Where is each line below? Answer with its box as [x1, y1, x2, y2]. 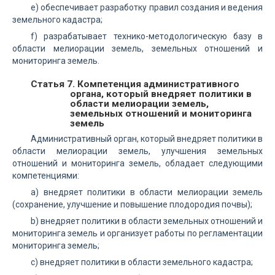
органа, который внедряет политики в [70, 88, 252, 99]
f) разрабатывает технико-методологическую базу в [31, 31, 263, 41]
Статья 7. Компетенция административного [31, 79, 239, 90]
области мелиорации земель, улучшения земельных [12, 146, 263, 156]
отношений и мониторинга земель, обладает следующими [12, 158, 263, 168]
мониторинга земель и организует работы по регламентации [12, 228, 263, 238]
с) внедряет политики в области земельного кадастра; [31, 257, 253, 267]
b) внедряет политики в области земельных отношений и [31, 216, 263, 226]
